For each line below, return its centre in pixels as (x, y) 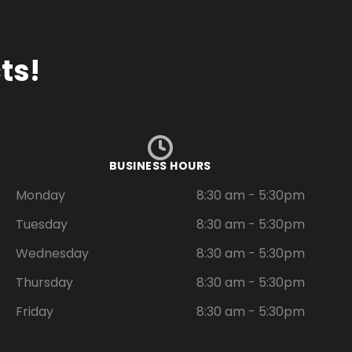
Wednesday (52, 254)
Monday (40, 196)
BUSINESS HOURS (160, 166)
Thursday (44, 283)
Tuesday (41, 225)
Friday (34, 312)
